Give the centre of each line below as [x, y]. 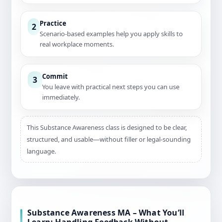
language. [41, 151]
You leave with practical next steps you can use [111, 87]
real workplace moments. [77, 44]
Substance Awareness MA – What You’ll [106, 213]
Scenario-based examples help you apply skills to [111, 34]
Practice [53, 24]
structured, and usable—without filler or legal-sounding [109, 139]
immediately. [61, 97]
